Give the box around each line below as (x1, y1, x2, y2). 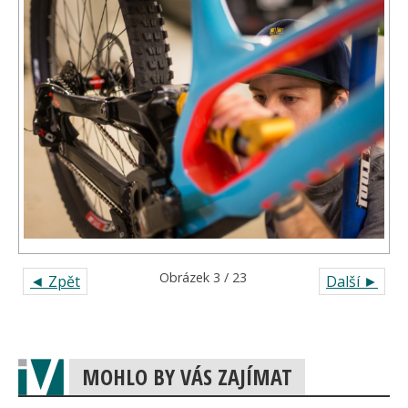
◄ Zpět (30, 271, 80, 292)
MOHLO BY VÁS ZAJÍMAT (82, 362, 292, 393)
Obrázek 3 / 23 (159, 269, 247, 287)
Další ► (326, 271, 378, 292)
